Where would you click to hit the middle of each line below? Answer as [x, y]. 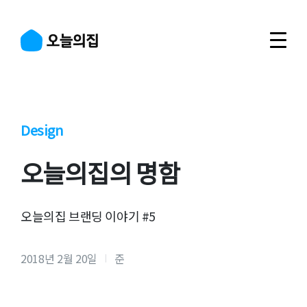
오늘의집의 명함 [100, 172]
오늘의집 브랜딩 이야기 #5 [88, 216]
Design [42, 130]
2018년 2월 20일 [59, 258]
